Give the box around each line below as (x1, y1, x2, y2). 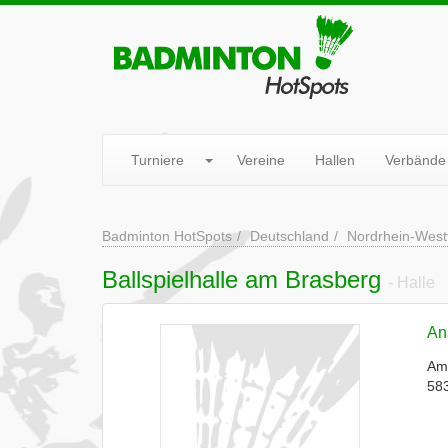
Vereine (237, 152, 285, 168)
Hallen (315, 152, 355, 168)
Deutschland (250, 228, 329, 244)
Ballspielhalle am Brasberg (102, 266, 388, 293)
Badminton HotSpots (102, 228, 232, 244)
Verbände (385, 152, 446, 168)
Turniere (131, 152, 184, 168)
